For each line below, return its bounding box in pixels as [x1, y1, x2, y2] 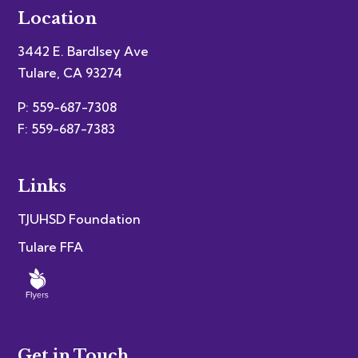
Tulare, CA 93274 [18, 65, 123, 82]
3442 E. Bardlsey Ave [18, 43, 149, 60]
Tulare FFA [18, 239, 84, 256]
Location [18, 9, 97, 29]
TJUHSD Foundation [18, 211, 141, 228]
